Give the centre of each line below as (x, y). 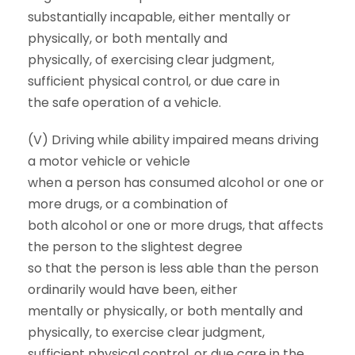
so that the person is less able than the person (173, 268)
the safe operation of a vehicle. (124, 103)
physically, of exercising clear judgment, (151, 60)
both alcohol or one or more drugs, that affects (176, 225)
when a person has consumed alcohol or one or (176, 183)
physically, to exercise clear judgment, (146, 332)
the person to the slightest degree (135, 247)
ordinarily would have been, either (133, 290)
